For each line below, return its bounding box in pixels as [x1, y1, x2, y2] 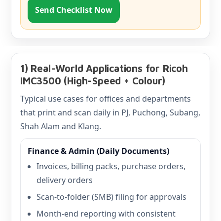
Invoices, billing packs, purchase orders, [37, 161, 185, 172]
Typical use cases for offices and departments [20, 93, 191, 104]
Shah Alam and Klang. [20, 121, 101, 132]
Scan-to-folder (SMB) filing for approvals [37, 191, 186, 202]
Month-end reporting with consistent [37, 208, 176, 219]
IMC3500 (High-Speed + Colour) [20, 75, 166, 86]
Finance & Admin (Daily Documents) [28, 146, 169, 156]
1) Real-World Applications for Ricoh [20, 63, 188, 74]
